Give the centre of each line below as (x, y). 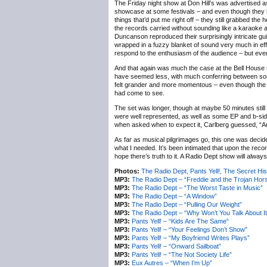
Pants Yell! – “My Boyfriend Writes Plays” (191, 238)
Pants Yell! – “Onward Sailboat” (176, 246)
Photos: (127, 171)
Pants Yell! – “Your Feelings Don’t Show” (190, 229)
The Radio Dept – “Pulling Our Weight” (187, 204)
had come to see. (139, 93)
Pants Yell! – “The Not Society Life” (182, 254)
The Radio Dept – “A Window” (174, 196)
